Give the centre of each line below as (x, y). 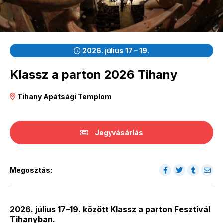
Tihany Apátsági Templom (64, 96)
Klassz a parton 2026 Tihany (94, 74)
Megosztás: (31, 170)
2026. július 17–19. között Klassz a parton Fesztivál (110, 209)
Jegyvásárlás (118, 132)
